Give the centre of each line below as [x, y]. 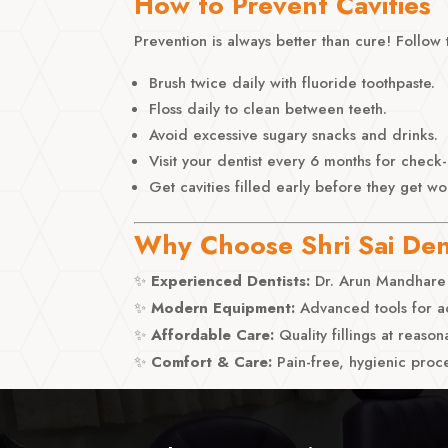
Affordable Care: [213, 334]
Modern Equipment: [223, 307]
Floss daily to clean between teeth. [268, 108]
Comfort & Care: [212, 361]
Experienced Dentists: [231, 280]
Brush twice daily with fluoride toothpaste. [292, 82]
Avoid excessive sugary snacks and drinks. [294, 134]
